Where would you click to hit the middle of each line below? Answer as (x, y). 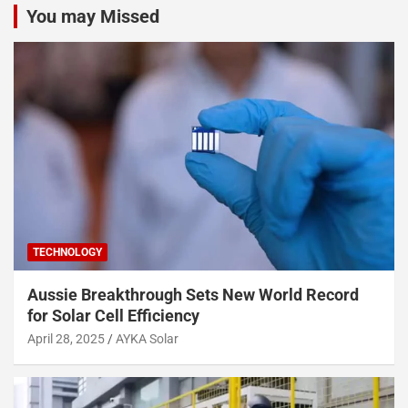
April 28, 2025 (66, 339)
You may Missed (93, 17)
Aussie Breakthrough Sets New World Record (193, 295)
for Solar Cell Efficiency (113, 316)
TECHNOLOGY (67, 253)
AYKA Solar (147, 339)
